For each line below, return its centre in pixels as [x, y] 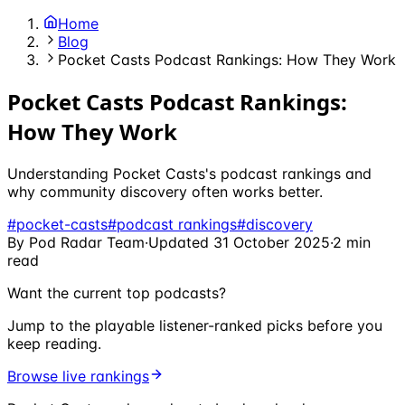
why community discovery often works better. [165, 191]
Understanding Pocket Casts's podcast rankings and [189, 173]
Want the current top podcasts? [117, 292]
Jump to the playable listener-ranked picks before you [195, 325]
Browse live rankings [78, 376]
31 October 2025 [272, 242]
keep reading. [54, 343]
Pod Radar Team [87, 242]
